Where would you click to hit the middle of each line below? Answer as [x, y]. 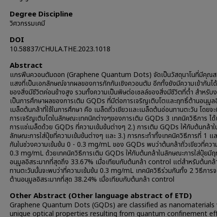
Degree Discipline [41, 14]
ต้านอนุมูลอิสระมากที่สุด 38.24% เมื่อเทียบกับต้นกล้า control [92, 179]
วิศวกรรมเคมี [27, 23]
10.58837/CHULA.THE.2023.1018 [60, 49]
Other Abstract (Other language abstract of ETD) [101, 196]
